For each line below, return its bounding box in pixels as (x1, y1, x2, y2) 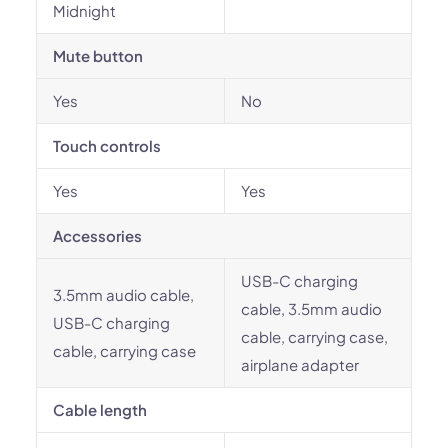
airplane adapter (241, 355, 359, 374)
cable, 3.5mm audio (241, 299, 382, 318)
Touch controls (53, 136, 161, 155)
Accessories (53, 226, 142, 245)
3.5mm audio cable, (53, 285, 194, 304)
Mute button (53, 46, 143, 65)
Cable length (53, 400, 147, 419)
